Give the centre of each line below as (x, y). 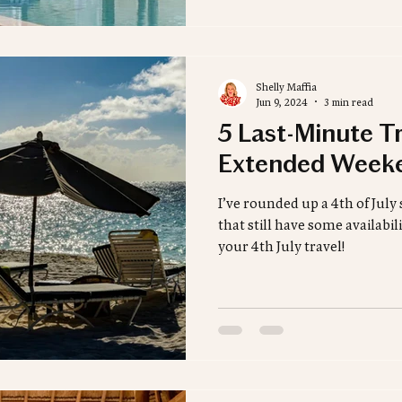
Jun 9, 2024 (282, 101)
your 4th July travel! (281, 245)
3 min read (349, 101)
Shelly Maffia (286, 86)
